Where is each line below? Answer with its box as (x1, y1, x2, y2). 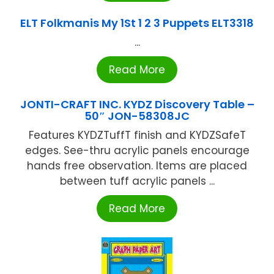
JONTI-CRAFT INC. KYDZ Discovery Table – (20, 96, 254, 112)
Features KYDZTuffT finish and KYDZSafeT (28, 127, 246, 143)
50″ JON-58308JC (84, 108, 190, 124)
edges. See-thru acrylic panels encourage (24, 143, 250, 158)
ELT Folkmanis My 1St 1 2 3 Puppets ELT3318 (20, 15, 254, 31)
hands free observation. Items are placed (27, 158, 247, 173)
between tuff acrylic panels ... (59, 173, 215, 188)
